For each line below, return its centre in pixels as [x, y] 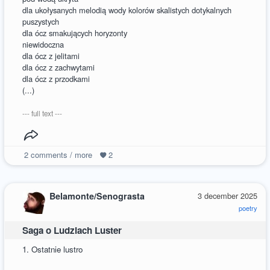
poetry [248, 208]
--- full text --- [42, 113]
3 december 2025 [227, 196]
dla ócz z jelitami [51, 55]
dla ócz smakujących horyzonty [75, 33]
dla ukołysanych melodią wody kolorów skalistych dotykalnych [127, 10]
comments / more [60, 154]
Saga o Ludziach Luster [72, 230]
